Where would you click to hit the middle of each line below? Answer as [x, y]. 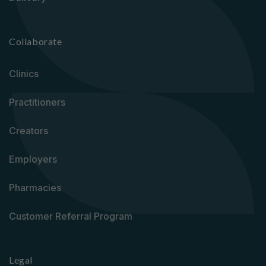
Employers [33, 159]
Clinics [24, 74]
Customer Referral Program [71, 216]
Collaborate [36, 41]
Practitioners [37, 102]
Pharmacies [35, 188]
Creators [28, 131]
